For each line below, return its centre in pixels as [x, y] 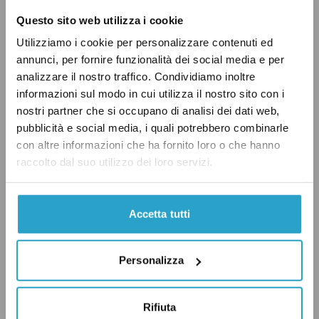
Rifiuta [159, 307]
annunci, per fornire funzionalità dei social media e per [150, 59]
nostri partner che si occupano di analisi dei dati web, [148, 110]
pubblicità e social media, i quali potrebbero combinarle [152, 127]
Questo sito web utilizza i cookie [100, 20]
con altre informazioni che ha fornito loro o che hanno [148, 145]
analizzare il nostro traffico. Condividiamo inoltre [136, 76]
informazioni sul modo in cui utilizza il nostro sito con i [150, 93]
